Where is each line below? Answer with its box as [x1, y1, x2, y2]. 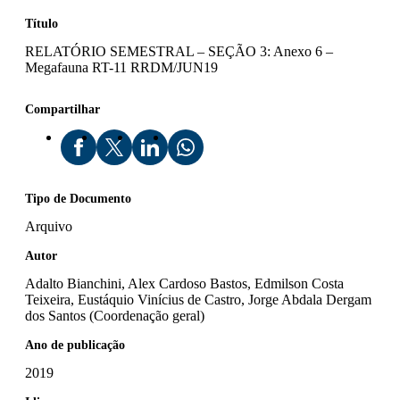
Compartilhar [25, 102, 100, 116]
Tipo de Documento [25, 191, 131, 205]
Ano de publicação [25, 337, 125, 352]
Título [25, 16, 58, 30]
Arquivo [25, 218, 72, 234]
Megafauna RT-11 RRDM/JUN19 [25, 59, 218, 75]
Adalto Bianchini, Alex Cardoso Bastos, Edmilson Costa [25, 275, 344, 291]
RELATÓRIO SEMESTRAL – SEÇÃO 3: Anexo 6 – [25, 43, 333, 59]
